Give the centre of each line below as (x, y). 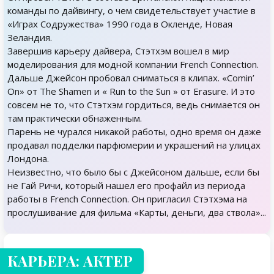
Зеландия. (30, 37)
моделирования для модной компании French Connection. (133, 64)
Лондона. (28, 158)
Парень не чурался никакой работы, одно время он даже (134, 131)
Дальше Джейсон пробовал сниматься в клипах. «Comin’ (131, 78)
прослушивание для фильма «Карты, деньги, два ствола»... (137, 212)
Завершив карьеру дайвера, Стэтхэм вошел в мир (118, 51)
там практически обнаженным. (75, 118)
